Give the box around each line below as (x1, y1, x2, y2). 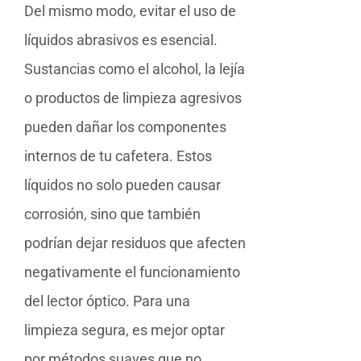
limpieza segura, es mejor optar (24, 321, 225, 338)
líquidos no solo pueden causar (24, 176, 221, 193)
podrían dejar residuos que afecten (24, 234, 246, 251)
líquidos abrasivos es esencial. (24, 31, 218, 48)
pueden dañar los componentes (24, 118, 226, 135)
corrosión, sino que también (24, 205, 201, 222)
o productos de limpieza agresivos (24, 89, 242, 106)
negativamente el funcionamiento (24, 263, 240, 280)
